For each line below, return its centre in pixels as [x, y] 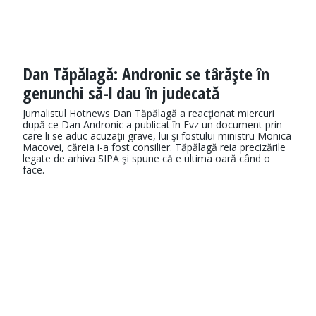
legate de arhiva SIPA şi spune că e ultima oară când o [146, 159]
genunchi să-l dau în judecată [121, 93]
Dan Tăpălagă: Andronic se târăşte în [146, 74]
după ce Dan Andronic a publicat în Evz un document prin [152, 125]
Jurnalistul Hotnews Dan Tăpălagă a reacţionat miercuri [148, 114]
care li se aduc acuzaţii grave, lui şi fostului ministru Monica [157, 136]
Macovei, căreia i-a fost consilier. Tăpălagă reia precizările [154, 147]
